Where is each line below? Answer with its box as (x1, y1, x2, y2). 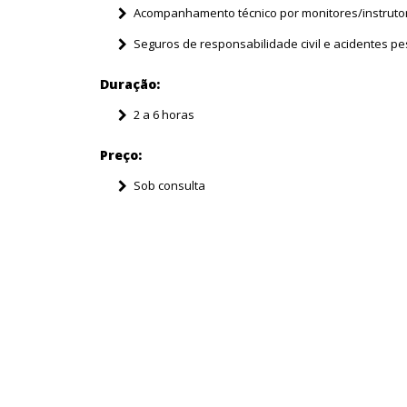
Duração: (100, 74, 160, 93)
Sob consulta (134, 176, 205, 194)
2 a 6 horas (134, 105, 194, 123)
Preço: (100, 145, 142, 164)
